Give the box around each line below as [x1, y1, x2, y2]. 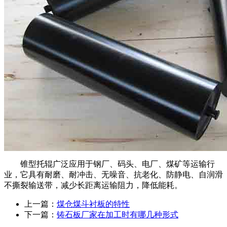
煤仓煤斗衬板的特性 [57, 200, 130, 209]
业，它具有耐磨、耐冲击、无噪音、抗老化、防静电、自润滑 [4, 170, 223, 179]
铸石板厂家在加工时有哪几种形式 [57, 210, 178, 219]
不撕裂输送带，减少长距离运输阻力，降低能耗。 [4, 181, 182, 190]
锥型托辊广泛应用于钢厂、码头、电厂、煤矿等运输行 [4, 160, 215, 169]
